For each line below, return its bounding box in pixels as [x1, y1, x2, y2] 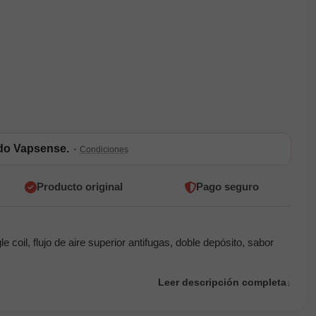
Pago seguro [195, 181, 259, 193]
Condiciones [79, 145, 128, 155]
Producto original [37, 181, 123, 193]
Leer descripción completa [158, 276, 286, 288]
